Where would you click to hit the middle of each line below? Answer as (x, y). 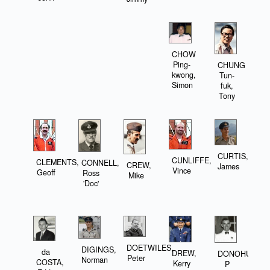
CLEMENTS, (58, 162)
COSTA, (50, 262)
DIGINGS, (99, 249)
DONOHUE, (238, 253)
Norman (95, 259)
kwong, (184, 74)
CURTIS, (233, 156)
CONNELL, (101, 162)
